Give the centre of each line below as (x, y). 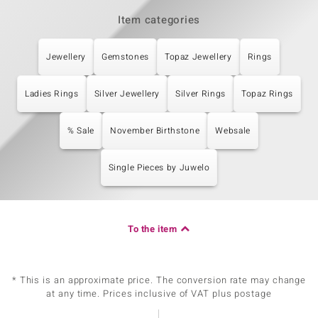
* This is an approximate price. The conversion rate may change (159, 280)
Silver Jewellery (127, 94)
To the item (153, 229)
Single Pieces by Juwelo (159, 168)
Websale (233, 131)
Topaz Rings (267, 94)
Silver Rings (201, 94)
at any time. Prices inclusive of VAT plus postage (159, 294)
